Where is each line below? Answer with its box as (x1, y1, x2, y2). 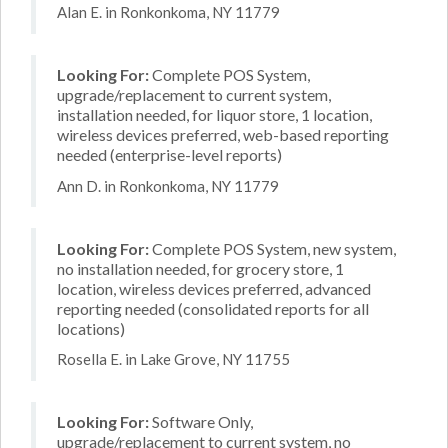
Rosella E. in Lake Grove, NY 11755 (57, 350, 290, 368)
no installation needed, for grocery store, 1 (57, 258, 344, 278)
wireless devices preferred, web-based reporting (57, 125, 389, 144)
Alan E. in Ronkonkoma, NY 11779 (57, 3, 280, 21)
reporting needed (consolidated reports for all (57, 298, 369, 318)
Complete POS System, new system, (149, 238, 396, 258)
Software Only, (149, 412, 253, 431)
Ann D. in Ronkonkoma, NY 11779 (57, 176, 279, 195)
